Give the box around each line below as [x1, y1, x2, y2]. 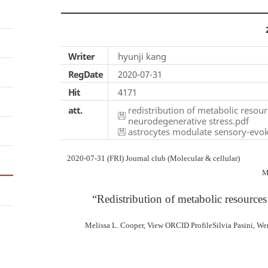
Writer [68, 50, 95, 62]
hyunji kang [118, 50, 166, 62]
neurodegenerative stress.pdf [128, 115, 249, 127]
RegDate [68, 68, 103, 80]
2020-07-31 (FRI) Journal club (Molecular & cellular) [67, 154, 240, 163]
